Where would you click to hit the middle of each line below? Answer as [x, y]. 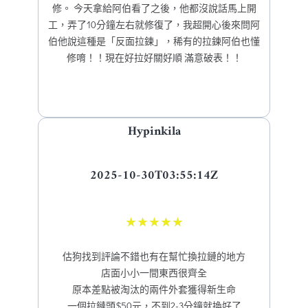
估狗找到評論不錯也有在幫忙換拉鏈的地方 [154, 256]
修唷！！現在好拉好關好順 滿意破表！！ [154, 57]
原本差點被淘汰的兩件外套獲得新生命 [154, 289]
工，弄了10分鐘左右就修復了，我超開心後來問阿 [154, 24]
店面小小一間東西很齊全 [154, 273]
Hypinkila [154, 132]
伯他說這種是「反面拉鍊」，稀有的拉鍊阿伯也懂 [154, 41]
